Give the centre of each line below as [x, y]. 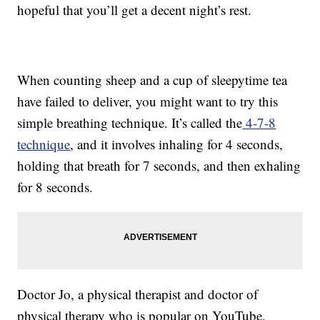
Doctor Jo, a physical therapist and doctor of [138, 294]
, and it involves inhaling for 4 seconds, [177, 144]
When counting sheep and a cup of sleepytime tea [152, 80]
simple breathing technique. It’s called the [130, 123]
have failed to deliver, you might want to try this [148, 101]
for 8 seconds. [55, 187]
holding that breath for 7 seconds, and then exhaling [159, 166]
